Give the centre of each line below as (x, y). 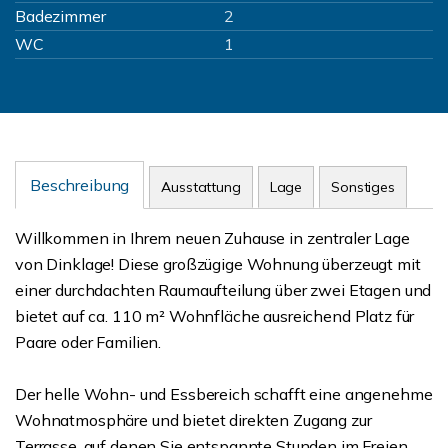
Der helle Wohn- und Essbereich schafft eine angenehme (224, 394)
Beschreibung (80, 185)
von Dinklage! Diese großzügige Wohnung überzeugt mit (218, 264)
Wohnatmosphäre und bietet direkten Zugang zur (193, 420)
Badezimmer (60, 16)
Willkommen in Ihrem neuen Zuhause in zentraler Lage (212, 238)
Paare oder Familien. (88, 342)
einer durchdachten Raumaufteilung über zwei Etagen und (223, 290)
